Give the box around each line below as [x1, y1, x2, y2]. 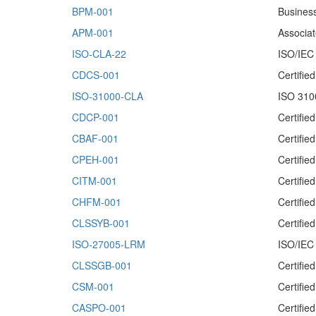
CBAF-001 [72, 131, 119, 145]
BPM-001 [72, 4, 114, 18]
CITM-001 [72, 174, 117, 188]
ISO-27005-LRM [72, 237, 145, 251]
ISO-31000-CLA [72, 89, 143, 103]
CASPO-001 [72, 300, 126, 315]
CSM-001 [72, 279, 114, 293]
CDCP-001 [72, 110, 119, 124]
